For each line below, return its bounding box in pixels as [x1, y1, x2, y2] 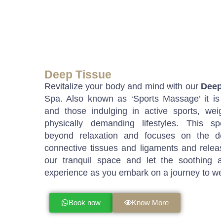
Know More [132, 198, 169, 207]
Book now [69, 198, 101, 207]
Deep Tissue [44, 68, 111, 81]
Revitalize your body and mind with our [44, 81, 201, 91]
